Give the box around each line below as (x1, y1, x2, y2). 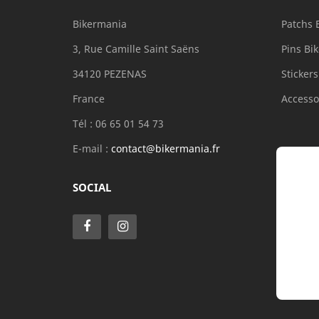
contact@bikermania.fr (111, 142, 220, 155)
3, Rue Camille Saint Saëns (73, 42, 199, 56)
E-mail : (73, 142, 111, 155)
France (73, 92, 105, 105)
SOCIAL (73, 180, 111, 194)
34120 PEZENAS (73, 67, 147, 80)
